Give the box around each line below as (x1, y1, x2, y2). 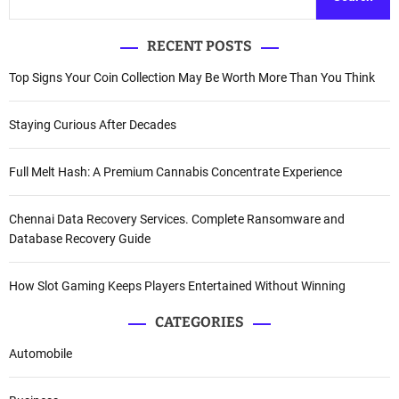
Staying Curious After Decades (9, 118, 176, 133)
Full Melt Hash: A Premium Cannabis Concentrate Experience (9, 165, 342, 180)
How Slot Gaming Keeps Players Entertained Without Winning (9, 279, 346, 294)
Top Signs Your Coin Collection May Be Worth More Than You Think (9, 70, 375, 85)
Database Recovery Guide (9, 232, 151, 247)
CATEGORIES (155, 313, 244, 331)
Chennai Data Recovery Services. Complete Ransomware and (9, 212, 345, 227)
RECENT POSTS (147, 37, 252, 55)
